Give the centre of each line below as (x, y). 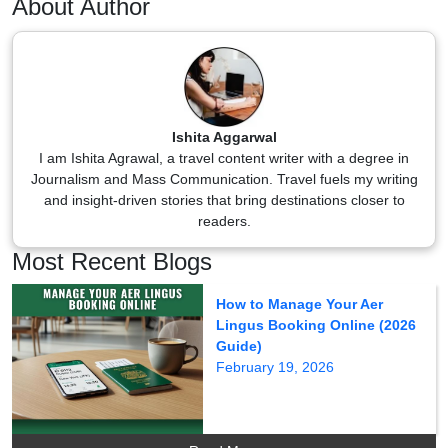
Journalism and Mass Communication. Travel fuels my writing (224, 178)
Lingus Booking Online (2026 (316, 324)
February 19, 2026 (275, 366)
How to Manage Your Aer (300, 303)
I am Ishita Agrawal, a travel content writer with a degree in (224, 157)
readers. (224, 220)
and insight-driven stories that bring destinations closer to (224, 199)
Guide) (239, 345)
